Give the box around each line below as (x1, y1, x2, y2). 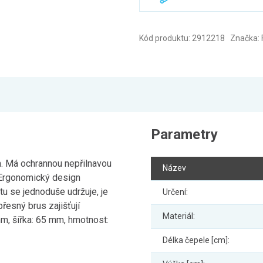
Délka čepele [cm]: (162, 235, 230, 245)
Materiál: (162, 211, 195, 221)
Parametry (150, 126, 218, 143)
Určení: (162, 187, 188, 197)
